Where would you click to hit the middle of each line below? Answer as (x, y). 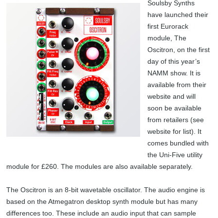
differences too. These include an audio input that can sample (101, 213)
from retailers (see (175, 120)
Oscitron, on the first (178, 50)
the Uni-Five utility (175, 155)
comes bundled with (178, 143)
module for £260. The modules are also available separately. (100, 166)
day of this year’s (173, 61)
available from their (177, 85)
